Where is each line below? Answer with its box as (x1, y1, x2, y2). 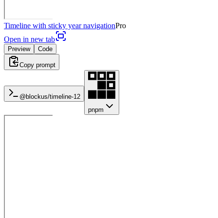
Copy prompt (19, 61, 55, 69)
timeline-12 (50, 92, 80, 100)
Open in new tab (4, 35, 55, 43)
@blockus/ (19, 92, 50, 100)
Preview (8, 45, 30, 53)
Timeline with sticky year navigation (4, 21, 115, 30)
